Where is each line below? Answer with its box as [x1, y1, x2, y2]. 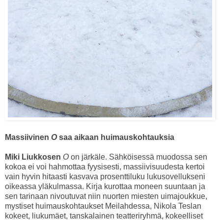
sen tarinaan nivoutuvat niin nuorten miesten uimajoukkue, [5, 192, 207, 200]
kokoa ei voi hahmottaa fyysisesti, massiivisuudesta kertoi [5, 162, 205, 171]
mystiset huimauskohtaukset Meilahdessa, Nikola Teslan [5, 201, 201, 210]
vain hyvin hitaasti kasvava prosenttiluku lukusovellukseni [5, 172, 205, 181]
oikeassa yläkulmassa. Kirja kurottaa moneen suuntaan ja [5, 182, 205, 191]
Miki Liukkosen [5, 152, 61, 161]
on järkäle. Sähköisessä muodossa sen [69, 152, 207, 161]
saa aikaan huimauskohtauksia [59, 133, 174, 141]
